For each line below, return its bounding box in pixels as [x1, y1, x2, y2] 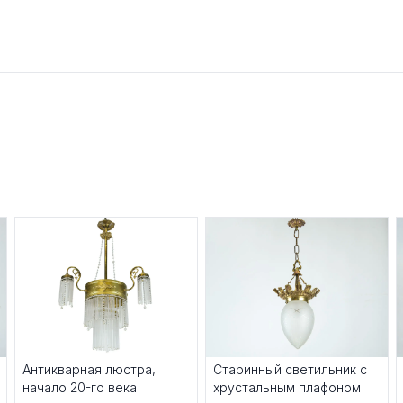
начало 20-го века [22, 380, 137, 396]
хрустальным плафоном [213, 380, 361, 396]
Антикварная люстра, [22, 362, 156, 378]
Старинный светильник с [213, 362, 367, 378]
